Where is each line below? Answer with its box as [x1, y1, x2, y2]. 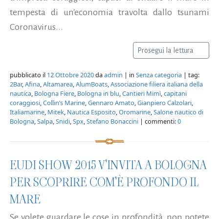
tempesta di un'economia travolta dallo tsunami [10, 7, 209, 17]
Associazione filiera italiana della [110, 79, 203, 88]
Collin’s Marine [43, 98, 85, 107]
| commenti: [138, 116, 177, 126]
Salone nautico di [153, 107, 203, 116]
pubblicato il [10, 70, 47, 79]
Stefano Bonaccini [87, 116, 138, 126]
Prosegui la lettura [137, 46, 195, 54]
